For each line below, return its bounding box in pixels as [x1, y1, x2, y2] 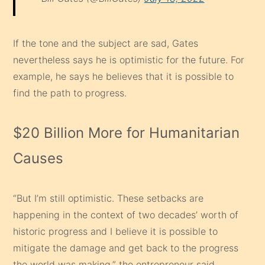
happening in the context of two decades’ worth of [13, 208, 239, 221]
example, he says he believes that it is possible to [13, 70, 234, 82]
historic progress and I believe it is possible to [13, 225, 218, 237]
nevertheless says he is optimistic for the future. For [13, 53, 245, 66]
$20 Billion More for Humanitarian [13, 124, 240, 141]
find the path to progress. [13, 86, 127, 99]
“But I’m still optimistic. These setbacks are [13, 192, 204, 204]
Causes [13, 149, 64, 167]
